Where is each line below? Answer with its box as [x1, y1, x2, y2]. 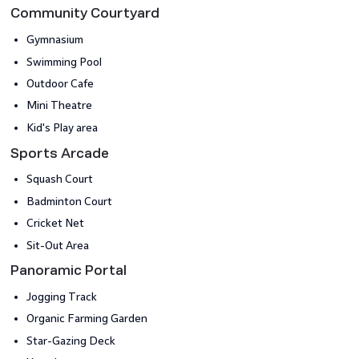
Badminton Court [26, 195, 112, 208]
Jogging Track [26, 291, 97, 304]
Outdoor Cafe [26, 77, 94, 90]
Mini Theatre [26, 99, 92, 112]
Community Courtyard [10, 6, 159, 21]
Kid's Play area [26, 121, 98, 134]
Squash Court [26, 173, 93, 186]
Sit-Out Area [26, 239, 89, 252]
